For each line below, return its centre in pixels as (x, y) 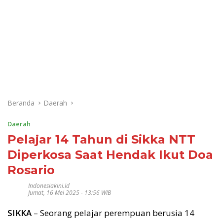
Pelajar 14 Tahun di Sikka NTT (101, 139)
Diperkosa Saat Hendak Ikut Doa (110, 155)
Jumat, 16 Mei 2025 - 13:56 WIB (70, 193)
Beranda (21, 103)
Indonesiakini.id (49, 186)
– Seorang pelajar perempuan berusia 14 (113, 213)
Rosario (31, 170)
